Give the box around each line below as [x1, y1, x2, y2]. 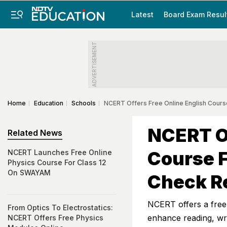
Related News [8, 128, 62, 138]
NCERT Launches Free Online [8, 148, 112, 157]
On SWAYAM [8, 168, 51, 177]
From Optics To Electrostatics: [8, 203, 113, 212]
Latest [131, 10, 154, 19]
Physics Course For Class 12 [8, 158, 106, 167]
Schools [71, 99, 96, 107]
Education [34, 99, 63, 107]
